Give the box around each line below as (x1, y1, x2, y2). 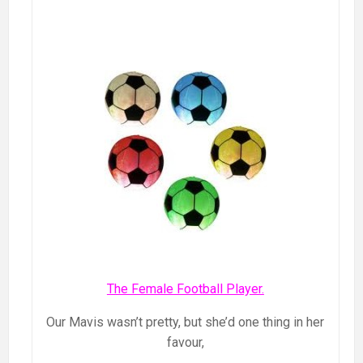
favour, (166, 335, 204, 351)
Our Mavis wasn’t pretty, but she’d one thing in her (46, 314, 325, 331)
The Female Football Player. (106, 281, 264, 297)
